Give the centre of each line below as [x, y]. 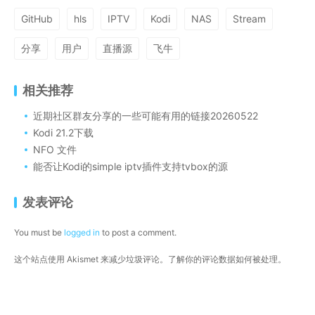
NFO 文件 [55, 149]
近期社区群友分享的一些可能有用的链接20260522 [146, 116]
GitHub [37, 19]
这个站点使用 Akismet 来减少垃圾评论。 [91, 259]
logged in [82, 232]
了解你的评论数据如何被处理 [223, 259]
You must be [39, 232]
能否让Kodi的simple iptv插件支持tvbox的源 [130, 166]
